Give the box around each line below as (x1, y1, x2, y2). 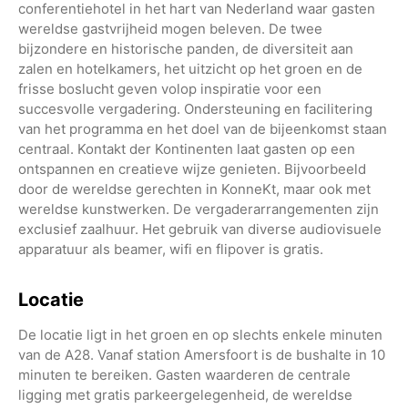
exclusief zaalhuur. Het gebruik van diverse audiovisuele (18, 219, 382, 238)
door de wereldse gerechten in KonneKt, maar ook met (18, 179, 371, 198)
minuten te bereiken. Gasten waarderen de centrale (18, 365, 351, 383)
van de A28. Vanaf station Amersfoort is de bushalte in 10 (18, 345, 385, 363)
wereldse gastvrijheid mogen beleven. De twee (18, 19, 322, 37)
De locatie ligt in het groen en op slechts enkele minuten (18, 325, 382, 343)
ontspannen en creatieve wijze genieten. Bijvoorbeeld (18, 159, 366, 178)
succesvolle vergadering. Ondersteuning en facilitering (18, 99, 372, 117)
